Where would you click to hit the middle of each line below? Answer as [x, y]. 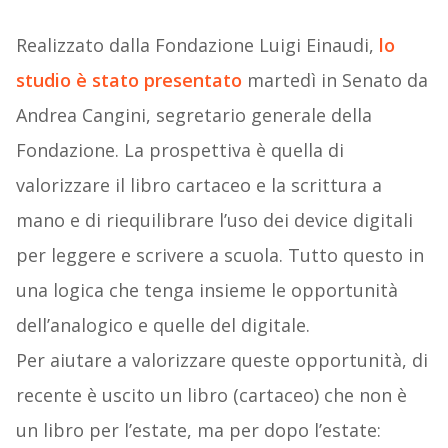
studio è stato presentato [128, 80]
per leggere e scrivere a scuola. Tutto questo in [219, 255]
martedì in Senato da [334, 80]
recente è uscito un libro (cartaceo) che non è [211, 395]
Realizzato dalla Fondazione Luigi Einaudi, [197, 45]
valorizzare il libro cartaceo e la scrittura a [198, 185]
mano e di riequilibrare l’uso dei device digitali [214, 220]
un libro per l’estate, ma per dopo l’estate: [198, 430]
